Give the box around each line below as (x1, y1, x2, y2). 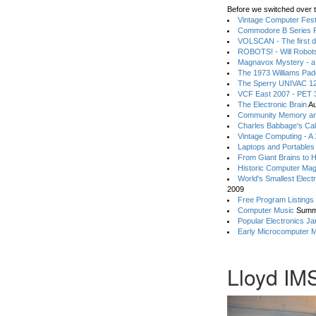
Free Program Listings (238, 195, 315, 204)
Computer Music (238, 206, 295, 214)
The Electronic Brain (238, 100, 308, 109)
